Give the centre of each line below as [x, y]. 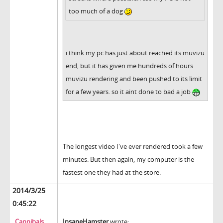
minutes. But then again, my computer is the [128, 160]
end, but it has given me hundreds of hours [129, 66]
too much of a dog [97, 11]
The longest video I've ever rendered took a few [133, 147]
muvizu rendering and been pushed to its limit [134, 79]
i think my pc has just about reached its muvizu [135, 53]
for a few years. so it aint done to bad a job [129, 92]
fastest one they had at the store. [112, 172]
